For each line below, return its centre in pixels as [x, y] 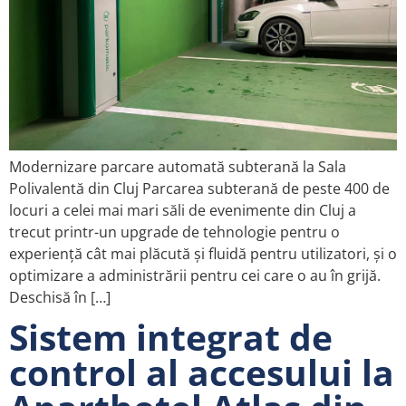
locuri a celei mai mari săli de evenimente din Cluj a [183, 210]
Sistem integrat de [171, 336]
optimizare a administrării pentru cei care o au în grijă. [195, 275]
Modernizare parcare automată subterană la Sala [178, 166]
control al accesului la [202, 372]
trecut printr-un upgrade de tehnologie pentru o [174, 232]
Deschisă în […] [60, 297]
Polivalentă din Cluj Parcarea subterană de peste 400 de [199, 188]
